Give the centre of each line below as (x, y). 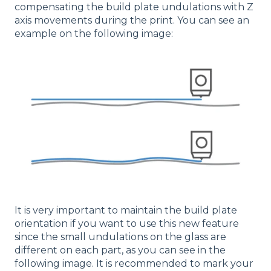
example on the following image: (94, 34)
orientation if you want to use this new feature (127, 224)
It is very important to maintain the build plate (126, 211)
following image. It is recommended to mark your (134, 264)
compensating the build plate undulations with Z (134, 7)
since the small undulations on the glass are (120, 237)
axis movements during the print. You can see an (132, 21)
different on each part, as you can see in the (120, 250)
